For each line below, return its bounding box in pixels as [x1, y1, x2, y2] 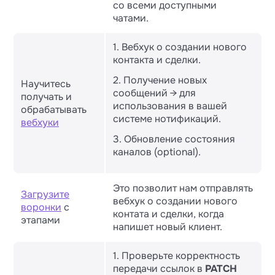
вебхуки [21, 116, 59, 129]
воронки [21, 201, 61, 214]
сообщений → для [113, 87, 196, 99]
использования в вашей [113, 99, 227, 112]
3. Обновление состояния [113, 133, 235, 145]
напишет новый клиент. [113, 220, 222, 233]
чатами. [113, 12, 149, 25]
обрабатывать [21, 103, 87, 116]
